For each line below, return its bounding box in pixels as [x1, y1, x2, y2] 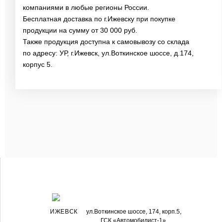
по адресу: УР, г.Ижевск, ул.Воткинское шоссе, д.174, [23, 49, 194, 57]
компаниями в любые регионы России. [23, 3, 150, 11]
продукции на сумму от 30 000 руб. [23, 26, 138, 34]
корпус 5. [23, 60, 53, 68]
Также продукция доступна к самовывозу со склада [23, 38, 190, 46]
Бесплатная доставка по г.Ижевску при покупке [23, 15, 176, 23]
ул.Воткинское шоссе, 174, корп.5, [86, 208, 182, 216]
